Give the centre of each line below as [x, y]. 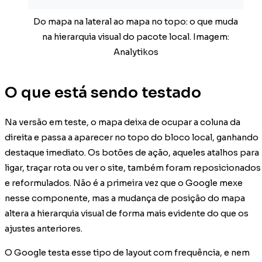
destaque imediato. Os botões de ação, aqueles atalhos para [132, 153]
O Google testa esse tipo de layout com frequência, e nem [127, 252]
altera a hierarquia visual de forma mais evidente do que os [127, 214]
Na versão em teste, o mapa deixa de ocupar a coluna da [123, 123]
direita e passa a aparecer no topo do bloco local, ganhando [132, 138]
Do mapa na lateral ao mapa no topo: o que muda [136, 22]
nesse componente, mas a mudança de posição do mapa [125, 199]
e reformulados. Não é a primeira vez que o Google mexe [124, 183]
